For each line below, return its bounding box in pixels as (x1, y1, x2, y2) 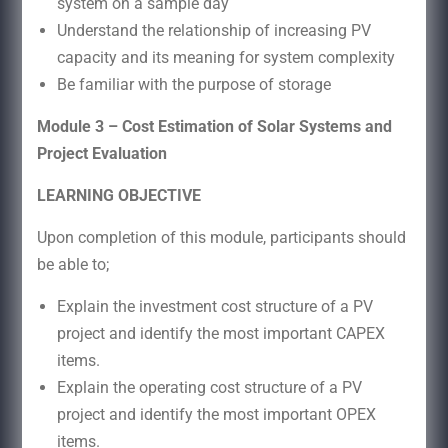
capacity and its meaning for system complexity (56, 47, 399, 67)
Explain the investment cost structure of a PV (56, 296, 373, 316)
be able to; (36, 254, 109, 274)
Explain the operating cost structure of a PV (56, 377, 362, 397)
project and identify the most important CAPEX (56, 323, 385, 343)
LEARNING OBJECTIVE (36, 185, 201, 205)
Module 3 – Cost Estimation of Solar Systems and (36, 116, 392, 136)
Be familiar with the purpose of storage (56, 74, 331, 94)
